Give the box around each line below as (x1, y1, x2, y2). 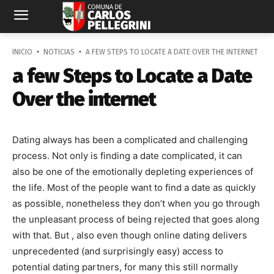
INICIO (12, 48, 32, 56)
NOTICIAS (43, 48, 75, 56)
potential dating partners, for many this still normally (12, 261, 238, 273)
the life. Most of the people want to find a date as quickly (12, 182, 256, 193)
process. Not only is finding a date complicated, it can (12, 150, 242, 161)
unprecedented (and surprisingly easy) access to (12, 245, 223, 257)
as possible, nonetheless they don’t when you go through (12, 198, 260, 209)
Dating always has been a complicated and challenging (12, 134, 248, 146)
